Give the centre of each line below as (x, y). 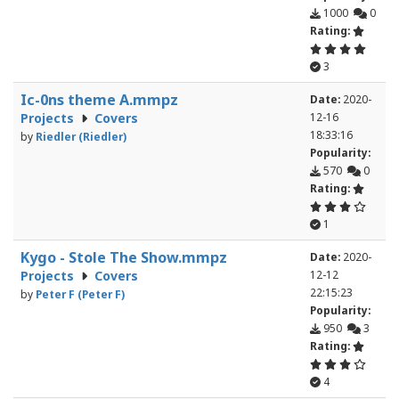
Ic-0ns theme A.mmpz (99, 100)
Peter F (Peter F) (80, 294)
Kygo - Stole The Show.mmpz (124, 258)
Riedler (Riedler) (81, 137)
